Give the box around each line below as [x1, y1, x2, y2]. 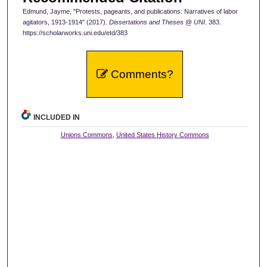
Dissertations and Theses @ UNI [108, 18, 205, 26]
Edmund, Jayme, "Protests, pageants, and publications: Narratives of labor [22, 7, 238, 15]
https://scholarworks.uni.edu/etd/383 [22, 29, 128, 36]
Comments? [107, 67, 173, 80]
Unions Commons [60, 131, 113, 138]
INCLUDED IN [33, 113, 80, 122]
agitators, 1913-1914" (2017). [22, 18, 109, 26]
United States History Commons [116, 131, 209, 138]
